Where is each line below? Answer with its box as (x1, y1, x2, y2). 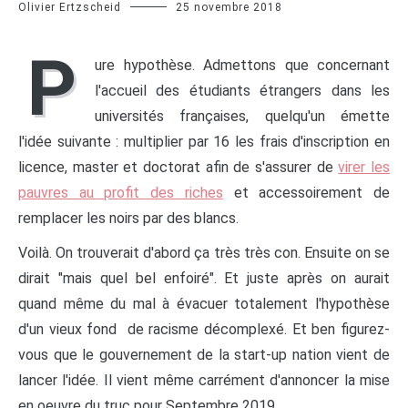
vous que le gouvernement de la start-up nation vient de (18, 345, 390, 363)
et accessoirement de (222, 183, 391, 201)
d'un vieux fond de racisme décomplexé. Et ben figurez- (18, 320, 390, 338)
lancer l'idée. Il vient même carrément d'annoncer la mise (18, 371, 390, 389)
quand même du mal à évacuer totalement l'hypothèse (18, 294, 390, 312)
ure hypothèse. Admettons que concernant (95, 56, 390, 74)
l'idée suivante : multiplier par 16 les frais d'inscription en (18, 132, 390, 150)
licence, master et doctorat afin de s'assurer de (18, 158, 339, 176)
